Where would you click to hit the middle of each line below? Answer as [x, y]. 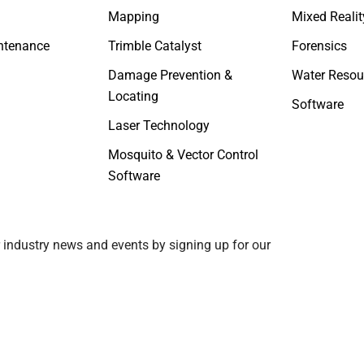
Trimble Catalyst [154, 45]
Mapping [133, 16]
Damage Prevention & [170, 75]
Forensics [320, 45]
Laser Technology [158, 125]
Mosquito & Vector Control [183, 154]
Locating [133, 96]
